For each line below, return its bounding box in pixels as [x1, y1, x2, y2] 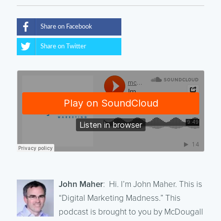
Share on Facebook [40, 23, 92, 30]
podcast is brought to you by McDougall [58, 206, 203, 217]
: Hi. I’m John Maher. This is [103, 179, 202, 189]
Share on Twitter [40, 43, 86, 50]
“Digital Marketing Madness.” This [58, 192, 181, 203]
